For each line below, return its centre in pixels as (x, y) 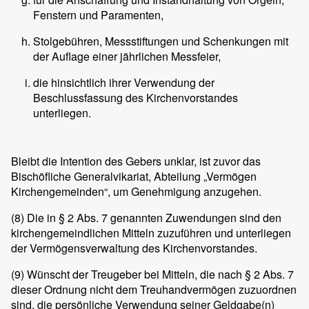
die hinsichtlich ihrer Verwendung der (124, 83)
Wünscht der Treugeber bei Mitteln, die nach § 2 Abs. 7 (159, 275)
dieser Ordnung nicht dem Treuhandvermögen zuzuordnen (154, 290)
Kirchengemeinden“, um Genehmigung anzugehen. (136, 192)
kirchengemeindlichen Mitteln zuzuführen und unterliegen (151, 233)
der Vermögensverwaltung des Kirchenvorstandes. (134, 248)
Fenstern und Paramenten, (98, 15)
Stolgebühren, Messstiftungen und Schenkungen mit (161, 41)
